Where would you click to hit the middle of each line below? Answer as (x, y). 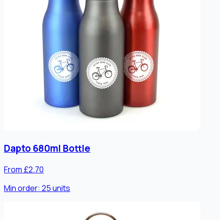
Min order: (23, 188)
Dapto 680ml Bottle (47, 149)
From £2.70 (24, 170)
